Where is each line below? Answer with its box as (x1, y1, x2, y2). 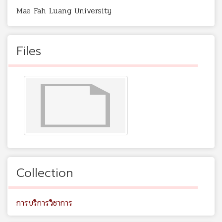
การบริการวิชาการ (16, 197, 72, 210)
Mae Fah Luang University (16, 4, 111, 17)
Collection (16, 164, 73, 182)
